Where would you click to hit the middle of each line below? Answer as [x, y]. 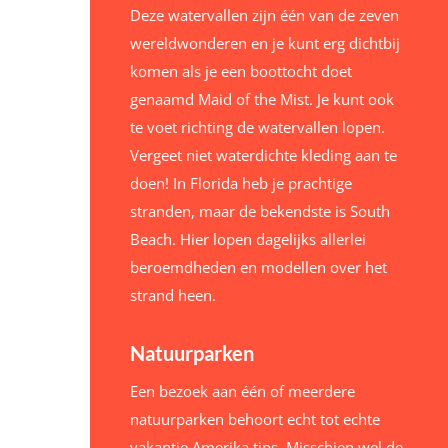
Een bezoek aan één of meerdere [242, 391]
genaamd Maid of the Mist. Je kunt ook [261, 99]
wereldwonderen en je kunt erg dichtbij [264, 43]
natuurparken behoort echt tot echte [254, 419]
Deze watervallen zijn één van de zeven [264, 15]
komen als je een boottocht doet [240, 71]
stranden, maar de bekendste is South [259, 211]
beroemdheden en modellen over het [258, 267]
